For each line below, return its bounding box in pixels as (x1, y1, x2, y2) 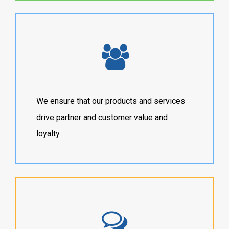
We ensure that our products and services (36, 96, 186, 106)
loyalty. (36, 129, 61, 139)
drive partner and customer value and (36, 112, 168, 123)
